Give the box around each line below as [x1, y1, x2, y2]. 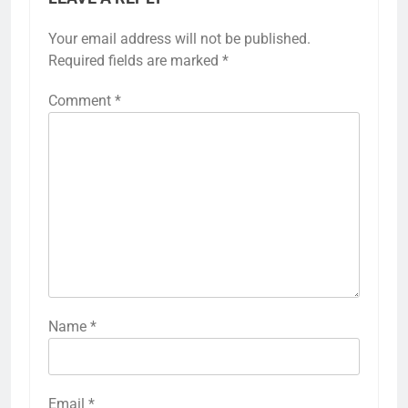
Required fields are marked [48, 51, 222, 69]
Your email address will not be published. [48, 29, 311, 47]
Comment [48, 91, 115, 109]
